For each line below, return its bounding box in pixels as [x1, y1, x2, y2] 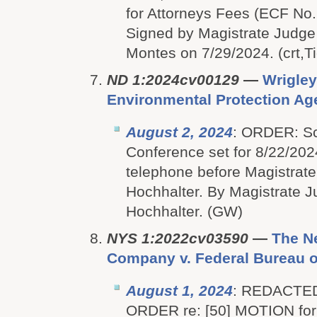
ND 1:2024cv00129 [107, 71, 239, 88]
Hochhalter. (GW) [126, 203, 243, 219]
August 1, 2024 [126, 282, 233, 299]
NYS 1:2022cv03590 [107, 230, 248, 246]
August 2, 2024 [126, 124, 233, 140]
